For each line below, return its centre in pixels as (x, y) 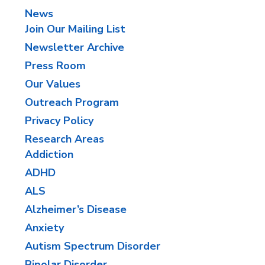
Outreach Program (72, 102)
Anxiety (45, 228)
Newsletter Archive (75, 47)
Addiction (49, 154)
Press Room (56, 66)
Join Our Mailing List (75, 29)
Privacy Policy (59, 121)
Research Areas (65, 139)
